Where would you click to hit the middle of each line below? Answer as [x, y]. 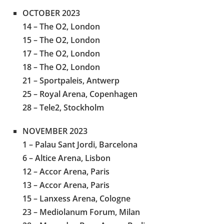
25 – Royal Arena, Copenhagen [80, 94]
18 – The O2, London [61, 67]
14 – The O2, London [61, 26]
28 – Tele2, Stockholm [63, 107]
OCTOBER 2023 [51, 13]
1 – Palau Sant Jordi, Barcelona [80, 144]
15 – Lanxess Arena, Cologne [76, 198]
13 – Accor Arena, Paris [66, 185]
